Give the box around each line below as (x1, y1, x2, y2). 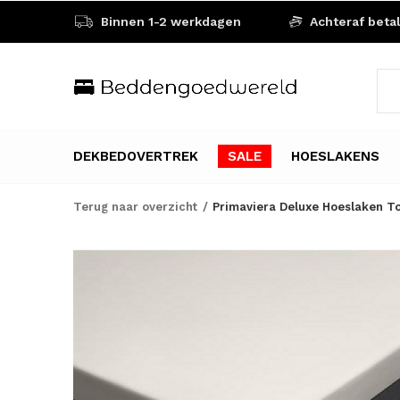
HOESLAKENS (291, 147, 379, 164)
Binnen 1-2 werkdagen (97, 14, 241, 29)
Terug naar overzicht (73, 200, 197, 213)
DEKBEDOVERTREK (73, 147, 198, 164)
